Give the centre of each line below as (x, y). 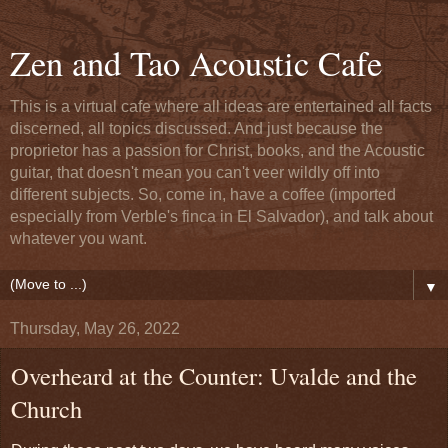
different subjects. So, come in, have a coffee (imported (203, 194)
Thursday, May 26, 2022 (95, 328)
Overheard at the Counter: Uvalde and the (214, 375)
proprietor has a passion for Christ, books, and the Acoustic (217, 150)
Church (46, 408)
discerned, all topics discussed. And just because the (196, 128)
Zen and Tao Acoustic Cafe (196, 63)
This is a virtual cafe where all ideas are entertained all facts (221, 106)
